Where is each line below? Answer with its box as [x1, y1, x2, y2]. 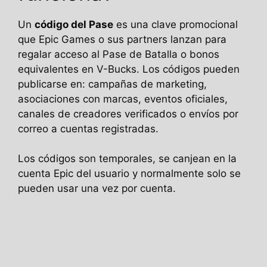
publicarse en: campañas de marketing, [18, 77, 207, 90]
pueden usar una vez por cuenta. [18, 182, 176, 195]
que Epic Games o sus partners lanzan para [18, 33, 226, 45]
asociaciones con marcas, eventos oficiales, [18, 92, 228, 105]
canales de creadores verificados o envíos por [18, 107, 238, 120]
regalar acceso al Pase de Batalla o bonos [18, 48, 219, 60]
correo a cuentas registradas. [18, 122, 159, 135]
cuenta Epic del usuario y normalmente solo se [18, 167, 241, 180]
